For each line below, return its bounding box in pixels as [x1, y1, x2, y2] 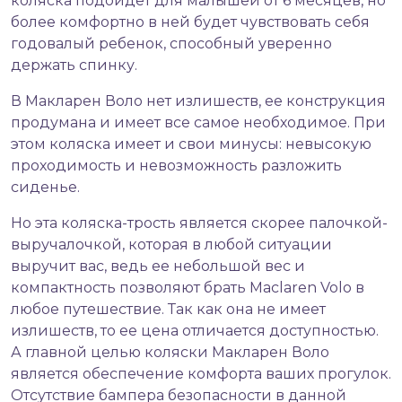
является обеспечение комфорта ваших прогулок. [11, 365, 391, 383]
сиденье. [11, 179, 80, 197]
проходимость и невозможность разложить [11, 157, 342, 175]
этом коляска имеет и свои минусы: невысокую [11, 135, 371, 153]
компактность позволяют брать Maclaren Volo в [11, 279, 364, 297]
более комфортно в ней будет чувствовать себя [11, 13, 370, 31]
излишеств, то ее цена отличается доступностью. [11, 322, 379, 340]
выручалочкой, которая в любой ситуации [11, 236, 332, 254]
